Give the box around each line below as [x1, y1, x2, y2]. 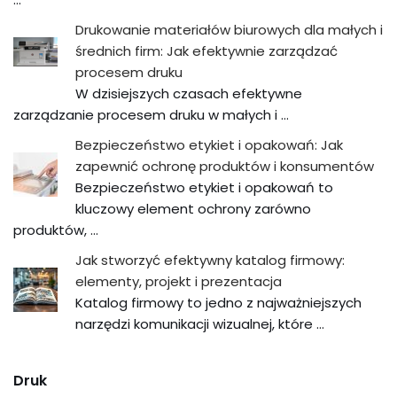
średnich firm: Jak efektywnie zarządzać [75, 42, 338, 60]
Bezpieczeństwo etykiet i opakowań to [75, 178, 333, 197]
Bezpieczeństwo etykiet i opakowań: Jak [75, 136, 343, 154]
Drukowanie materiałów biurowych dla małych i [75, 20, 383, 39]
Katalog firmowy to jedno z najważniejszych [75, 293, 362, 312]
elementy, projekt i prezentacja [75, 272, 282, 291]
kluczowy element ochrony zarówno [75, 199, 311, 218]
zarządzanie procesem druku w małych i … [13, 105, 289, 124]
